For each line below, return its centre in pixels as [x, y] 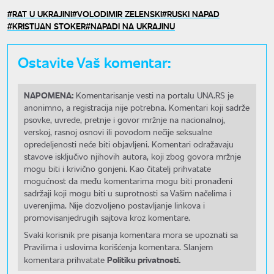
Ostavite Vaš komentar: [94, 61]
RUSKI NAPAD [193, 13]
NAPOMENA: [49, 94]
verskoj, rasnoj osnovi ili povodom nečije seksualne [118, 131]
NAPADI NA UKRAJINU [133, 25]
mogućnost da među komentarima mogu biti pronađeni [128, 180]
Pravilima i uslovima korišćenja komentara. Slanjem [118, 246]
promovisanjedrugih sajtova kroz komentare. [107, 217]
